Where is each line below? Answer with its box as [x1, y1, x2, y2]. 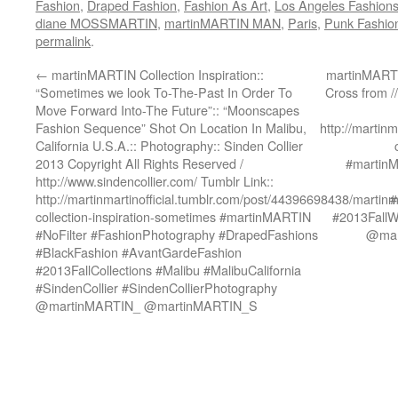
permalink [36, 31, 91, 50]
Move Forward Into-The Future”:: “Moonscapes [36, 100, 299, 119]
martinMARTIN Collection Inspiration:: [48, 65, 264, 84]
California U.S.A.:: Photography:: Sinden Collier [36, 136, 303, 155]
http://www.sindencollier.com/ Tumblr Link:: [36, 171, 274, 190]
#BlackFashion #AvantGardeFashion [36, 243, 242, 261]
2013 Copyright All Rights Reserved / [36, 154, 243, 172]
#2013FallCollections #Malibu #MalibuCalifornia [36, 260, 301, 279]
